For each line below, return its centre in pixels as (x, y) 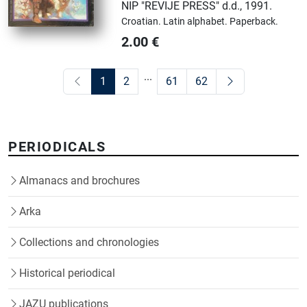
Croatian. (143, 22)
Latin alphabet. (197, 22)
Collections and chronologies (89, 243)
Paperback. (254, 22)
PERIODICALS (57, 147)
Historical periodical (67, 273)
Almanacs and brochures (79, 181)
